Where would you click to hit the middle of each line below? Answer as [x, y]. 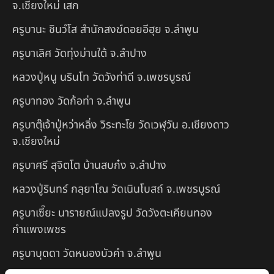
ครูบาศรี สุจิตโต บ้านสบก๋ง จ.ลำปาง [89, 165]
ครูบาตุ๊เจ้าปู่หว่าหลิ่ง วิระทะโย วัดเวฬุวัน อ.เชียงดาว [121, 125]
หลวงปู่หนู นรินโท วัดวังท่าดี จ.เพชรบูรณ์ [102, 77]
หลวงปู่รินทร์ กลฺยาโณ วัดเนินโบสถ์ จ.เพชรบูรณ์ [116, 189]
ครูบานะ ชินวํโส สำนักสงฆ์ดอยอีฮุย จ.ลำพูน [106, 29]
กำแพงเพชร [39, 229]
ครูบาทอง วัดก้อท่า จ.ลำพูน [72, 101]
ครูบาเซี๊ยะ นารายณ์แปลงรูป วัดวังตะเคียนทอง [112, 213]
